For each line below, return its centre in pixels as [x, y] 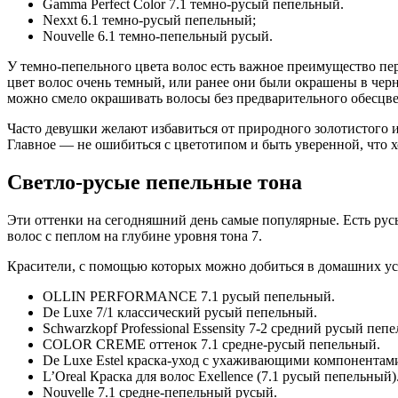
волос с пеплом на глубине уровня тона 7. [135, 235]
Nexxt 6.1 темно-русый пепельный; [149, 20]
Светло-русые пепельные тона [155, 182]
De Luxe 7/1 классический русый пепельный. [180, 312]
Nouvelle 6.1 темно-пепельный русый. [158, 36]
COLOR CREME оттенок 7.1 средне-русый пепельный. [211, 344]
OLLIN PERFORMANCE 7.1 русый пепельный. [189, 296]
